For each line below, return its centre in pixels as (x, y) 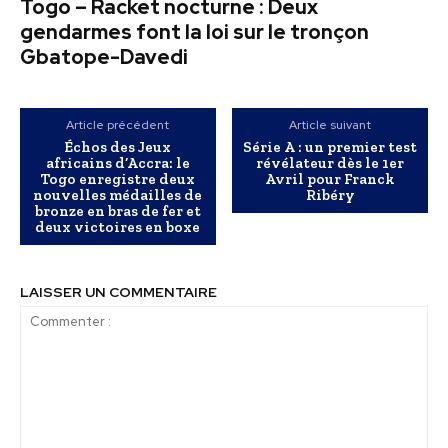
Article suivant (330, 125)
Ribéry (330, 195)
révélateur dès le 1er (330, 163)
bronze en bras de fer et (117, 211)
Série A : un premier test (330, 147)
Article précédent (118, 125)
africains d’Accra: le (117, 163)
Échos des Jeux (118, 147)
